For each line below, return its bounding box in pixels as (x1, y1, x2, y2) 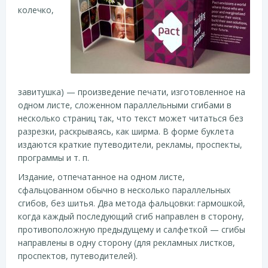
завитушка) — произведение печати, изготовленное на (18, 86, 245, 98)
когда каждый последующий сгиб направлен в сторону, (18, 210, 244, 222)
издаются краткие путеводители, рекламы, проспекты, (18, 138, 242, 150)
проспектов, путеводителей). (18, 249, 138, 261)
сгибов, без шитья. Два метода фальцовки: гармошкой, (18, 197, 245, 209)
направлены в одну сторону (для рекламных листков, (18, 236, 235, 248)
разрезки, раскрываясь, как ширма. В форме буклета (18, 125, 234, 137)
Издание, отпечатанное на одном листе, (18, 170, 185, 182)
